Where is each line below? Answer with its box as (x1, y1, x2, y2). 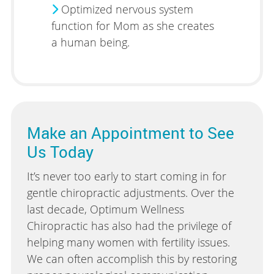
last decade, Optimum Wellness (26, 201, 184, 217)
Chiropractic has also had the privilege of (26, 218, 231, 233)
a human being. (51, 34, 130, 50)
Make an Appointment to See (26, 121, 234, 144)
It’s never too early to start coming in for (26, 168, 226, 183)
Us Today (26, 140, 94, 163)
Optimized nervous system (57, 1, 193, 17)
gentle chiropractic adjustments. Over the (26, 185, 234, 200)
